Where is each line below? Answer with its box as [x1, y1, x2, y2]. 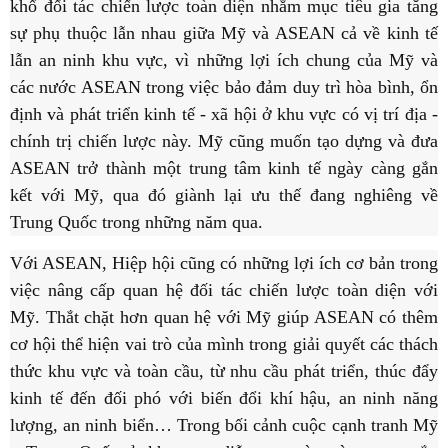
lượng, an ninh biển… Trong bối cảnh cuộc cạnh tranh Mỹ [10, 415, 438, 436]
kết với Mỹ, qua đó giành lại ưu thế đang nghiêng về [10, 185, 438, 206]
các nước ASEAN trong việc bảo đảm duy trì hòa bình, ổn [10, 77, 438, 98]
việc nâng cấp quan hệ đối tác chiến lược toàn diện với [10, 280, 438, 301]
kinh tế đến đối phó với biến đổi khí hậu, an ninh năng [10, 388, 438, 409]
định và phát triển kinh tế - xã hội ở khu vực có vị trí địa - [10, 104, 438, 125]
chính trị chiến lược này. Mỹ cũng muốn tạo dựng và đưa [10, 131, 438, 152]
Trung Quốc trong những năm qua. [10, 212, 263, 233]
